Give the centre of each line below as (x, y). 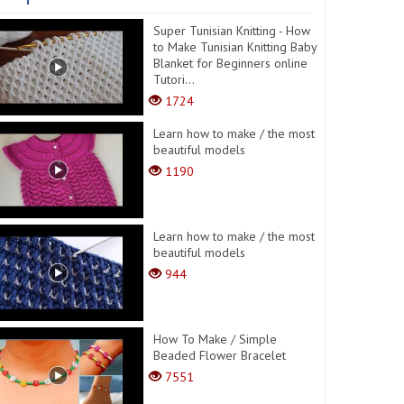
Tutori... (174, 79)
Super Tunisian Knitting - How (232, 31)
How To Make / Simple (216, 339)
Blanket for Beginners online (231, 63)
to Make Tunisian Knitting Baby (235, 47)
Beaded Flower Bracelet (220, 355)
